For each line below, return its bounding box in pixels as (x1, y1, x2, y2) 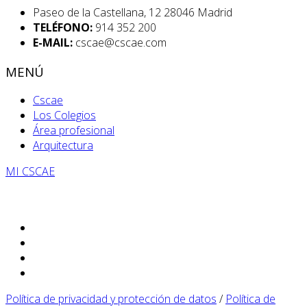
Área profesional (33, 123, 114, 138)
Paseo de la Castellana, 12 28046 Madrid (33, 4, 232, 20)
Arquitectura (33, 138, 93, 153)
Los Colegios (33, 108, 96, 123)
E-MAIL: (33, 34, 73, 50)
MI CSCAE (5, 164, 55, 180)
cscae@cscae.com (73, 34, 167, 50)
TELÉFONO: (33, 19, 93, 35)
